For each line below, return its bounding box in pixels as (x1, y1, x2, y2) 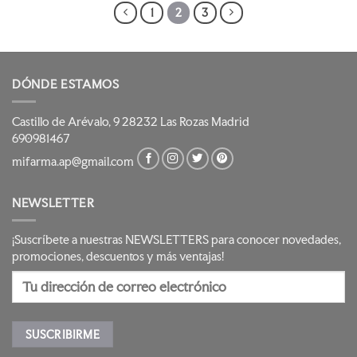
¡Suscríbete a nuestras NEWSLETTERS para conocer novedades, (12, 233, 341, 248)
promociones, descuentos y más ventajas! (12, 249, 224, 265)
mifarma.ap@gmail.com (12, 155, 136, 170)
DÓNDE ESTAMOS (12, 77, 120, 92)
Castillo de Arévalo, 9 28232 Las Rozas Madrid (12, 114, 249, 129)
